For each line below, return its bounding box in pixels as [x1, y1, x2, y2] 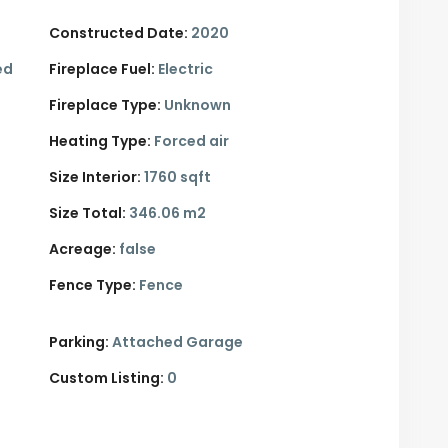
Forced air [151, 131, 229, 152]
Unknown [161, 95, 231, 116]
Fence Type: [49, 275, 136, 296]
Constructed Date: [49, 23, 188, 44]
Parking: [49, 332, 109, 353]
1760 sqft [141, 167, 211, 188]
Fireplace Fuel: [49, 59, 155, 80]
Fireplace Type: [49, 95, 161, 116]
